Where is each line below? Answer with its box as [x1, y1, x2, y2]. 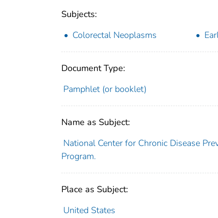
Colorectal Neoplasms [73, 29, 157, 41]
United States [63, 204, 115, 217]
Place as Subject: [61, 183, 128, 196]
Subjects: [61, 8, 97, 20]
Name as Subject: [61, 116, 130, 128]
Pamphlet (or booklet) [63, 83, 146, 95]
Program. [61, 150, 96, 163]
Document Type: [61, 62, 125, 74]
